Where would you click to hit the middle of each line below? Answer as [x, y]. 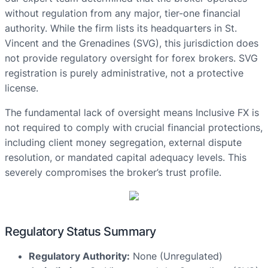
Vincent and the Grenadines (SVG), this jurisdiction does [132, 43]
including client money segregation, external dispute [123, 143]
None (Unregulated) [176, 256]
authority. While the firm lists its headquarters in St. [121, 28]
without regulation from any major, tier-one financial [123, 13]
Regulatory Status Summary [80, 232]
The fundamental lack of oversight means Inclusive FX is [132, 113]
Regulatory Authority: [79, 256]
